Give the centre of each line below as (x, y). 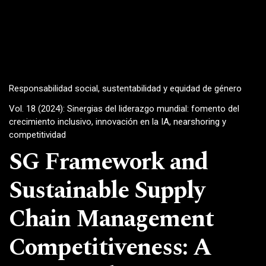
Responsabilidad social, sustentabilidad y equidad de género (125, 89)
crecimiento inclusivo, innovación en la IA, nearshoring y (118, 121)
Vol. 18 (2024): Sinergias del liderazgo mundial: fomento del (124, 108)
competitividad (37, 134)
